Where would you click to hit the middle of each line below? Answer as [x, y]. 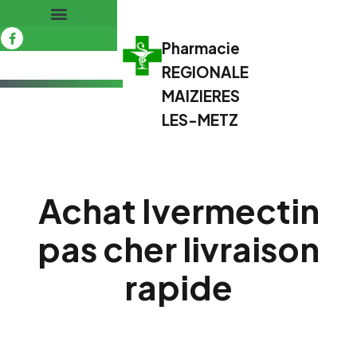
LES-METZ [200, 120]
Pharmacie [201, 48]
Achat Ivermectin [178, 210]
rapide [178, 286]
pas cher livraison [178, 248]
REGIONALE [206, 72]
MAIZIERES [201, 96]
